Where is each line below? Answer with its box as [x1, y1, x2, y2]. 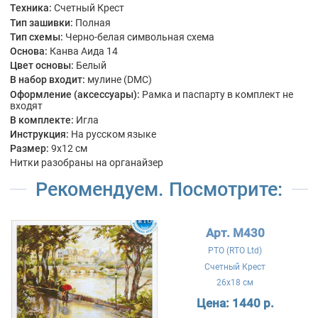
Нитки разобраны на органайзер [10, 157, 163, 169]
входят [10, 99, 43, 111]
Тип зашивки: [10, 16, 73, 28]
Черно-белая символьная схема [65, 31, 214, 43]
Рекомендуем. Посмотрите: [35, 178, 283, 201]
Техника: [10, 2, 52, 14]
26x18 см [216, 278, 254, 288]
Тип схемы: [10, 31, 63, 43]
